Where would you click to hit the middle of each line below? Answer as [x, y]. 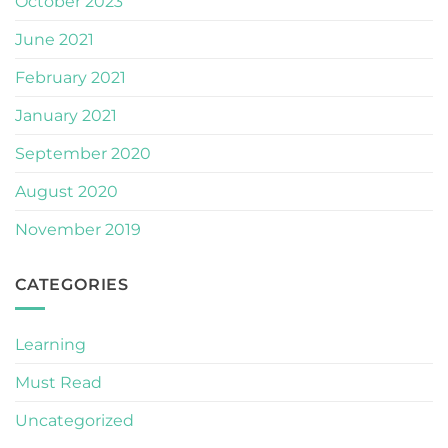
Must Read [58, 383]
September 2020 [83, 153]
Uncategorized [74, 421]
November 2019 [78, 229]
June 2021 [54, 39]
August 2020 [66, 191]
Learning [50, 345]
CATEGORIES [72, 284]
